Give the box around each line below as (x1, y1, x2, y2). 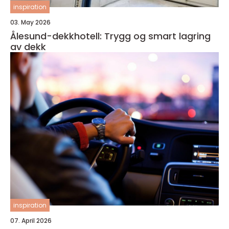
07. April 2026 (10, 216, 52, 225)
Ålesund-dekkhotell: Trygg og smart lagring (10, 30, 211, 42)
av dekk (10, 40, 46, 53)
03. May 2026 (10, 18, 51, 27)
